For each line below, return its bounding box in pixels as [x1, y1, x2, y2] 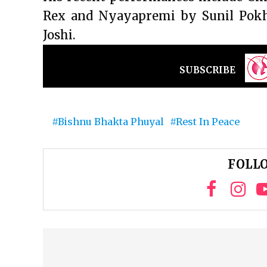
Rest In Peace [176, 116, 240, 128]
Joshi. [43, 27, 76, 42]
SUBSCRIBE [179, 64, 235, 76]
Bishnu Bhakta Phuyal [58, 116, 164, 128]
